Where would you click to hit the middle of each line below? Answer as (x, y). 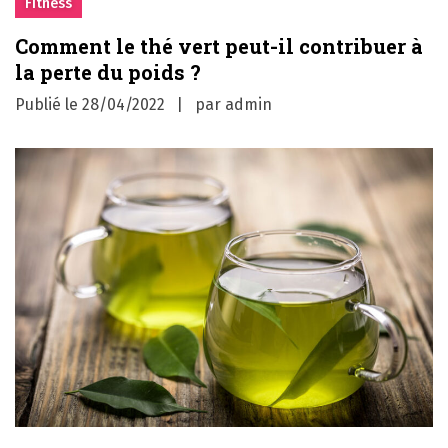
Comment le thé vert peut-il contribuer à (219, 46)
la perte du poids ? (108, 72)
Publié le (48, 105)
